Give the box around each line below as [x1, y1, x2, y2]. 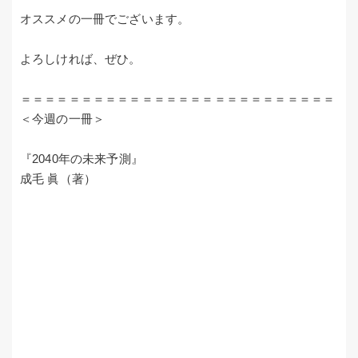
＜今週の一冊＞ [20, 112, 105, 126]
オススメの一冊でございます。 [20, 12, 190, 26]
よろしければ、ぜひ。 [20, 52, 141, 66]
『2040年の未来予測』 [20, 152, 143, 166]
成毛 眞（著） [20, 172, 97, 186]
